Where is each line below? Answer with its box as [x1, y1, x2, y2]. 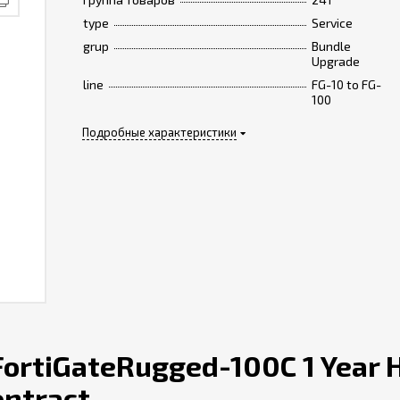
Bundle [311, 38, 351, 54]
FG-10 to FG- [311, 77, 381, 92]
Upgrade [311, 54, 360, 69]
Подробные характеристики [81, 125, 237, 139]
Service [311, 15, 353, 30]
